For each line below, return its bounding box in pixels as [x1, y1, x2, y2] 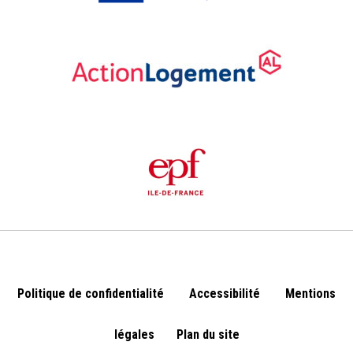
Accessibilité [189, 286, 260, 301]
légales [113, 327, 154, 342]
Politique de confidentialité [17, 286, 164, 301]
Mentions [285, 286, 336, 301]
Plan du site [176, 327, 240, 342]
